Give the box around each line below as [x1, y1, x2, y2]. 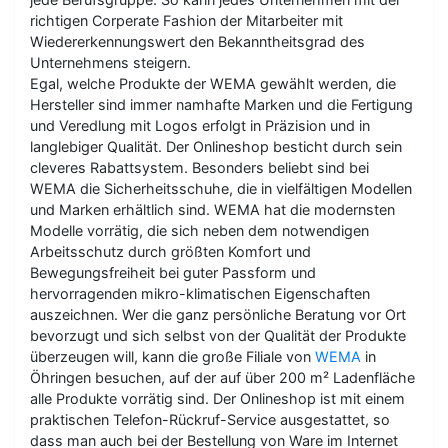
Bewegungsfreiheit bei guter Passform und [30, 264, 316, 281]
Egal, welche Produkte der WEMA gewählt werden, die [30, 75, 396, 92]
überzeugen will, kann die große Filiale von [30, 348, 315, 365]
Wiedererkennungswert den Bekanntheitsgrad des [30, 33, 365, 50]
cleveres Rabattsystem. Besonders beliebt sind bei [30, 159, 369, 176]
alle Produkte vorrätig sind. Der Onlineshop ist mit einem [30, 390, 405, 407]
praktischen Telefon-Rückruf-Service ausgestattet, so [30, 411, 390, 428]
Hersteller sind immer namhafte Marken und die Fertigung [30, 96, 413, 113]
